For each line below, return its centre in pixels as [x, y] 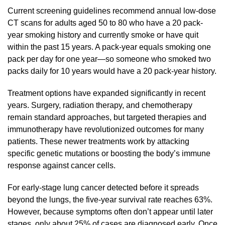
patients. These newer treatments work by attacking [98, 141]
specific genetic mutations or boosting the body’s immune [109, 153]
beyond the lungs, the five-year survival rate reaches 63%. [110, 199]
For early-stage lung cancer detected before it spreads [103, 187]
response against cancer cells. [62, 165]
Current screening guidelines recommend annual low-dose [112, 11]
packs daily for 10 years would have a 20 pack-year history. [112, 71]
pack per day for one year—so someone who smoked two [109, 59]
